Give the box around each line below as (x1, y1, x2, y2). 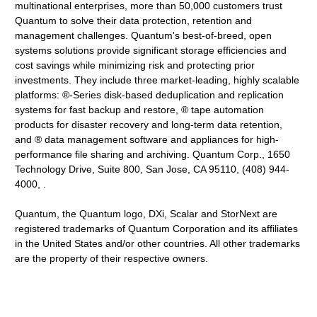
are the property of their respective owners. (15, 253, 209, 264)
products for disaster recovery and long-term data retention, (15, 119, 283, 130)
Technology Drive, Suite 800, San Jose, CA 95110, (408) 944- (15, 163, 290, 175)
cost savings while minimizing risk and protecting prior (15, 59, 255, 71)
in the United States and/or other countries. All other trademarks (15, 238, 301, 249)
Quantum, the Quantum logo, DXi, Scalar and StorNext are (15, 208, 278, 219)
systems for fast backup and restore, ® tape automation (15, 104, 265, 115)
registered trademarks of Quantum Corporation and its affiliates (15, 223, 299, 234)
